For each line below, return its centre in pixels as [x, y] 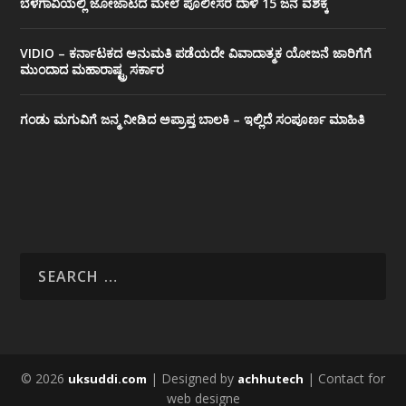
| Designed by [192, 379]
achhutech [271, 379]
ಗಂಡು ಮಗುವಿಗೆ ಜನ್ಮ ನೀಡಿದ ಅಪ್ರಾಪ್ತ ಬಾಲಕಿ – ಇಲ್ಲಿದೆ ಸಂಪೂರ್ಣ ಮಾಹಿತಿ [193, 120]
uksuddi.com [107, 379]
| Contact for [344, 379]
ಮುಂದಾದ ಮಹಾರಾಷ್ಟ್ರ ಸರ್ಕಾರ [92, 70]
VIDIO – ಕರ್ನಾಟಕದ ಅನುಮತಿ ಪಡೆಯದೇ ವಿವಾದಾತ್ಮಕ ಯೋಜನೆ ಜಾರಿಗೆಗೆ [196, 53]
